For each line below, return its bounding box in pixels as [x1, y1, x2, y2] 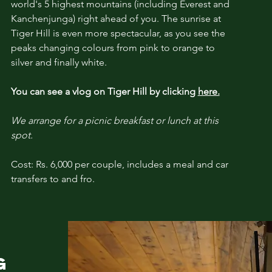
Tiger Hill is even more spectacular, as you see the [10, 27, 225, 39]
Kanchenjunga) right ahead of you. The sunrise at [10, 12, 221, 24]
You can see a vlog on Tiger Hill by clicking [10, 85, 198, 97]
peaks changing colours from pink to [10, 41, 172, 53]
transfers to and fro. [10, 172, 95, 185]
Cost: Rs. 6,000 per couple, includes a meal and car [10, 158, 228, 170]
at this [192, 114, 219, 126]
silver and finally [10, 56, 81, 68]
